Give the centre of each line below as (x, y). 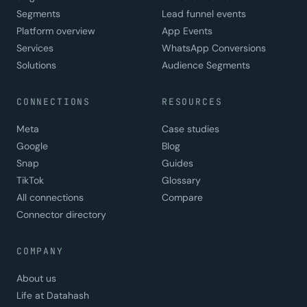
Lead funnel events (204, 14)
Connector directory (61, 215)
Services (35, 48)
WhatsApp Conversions (214, 48)
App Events (187, 31)
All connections (50, 198)
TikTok (30, 181)
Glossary (181, 181)
